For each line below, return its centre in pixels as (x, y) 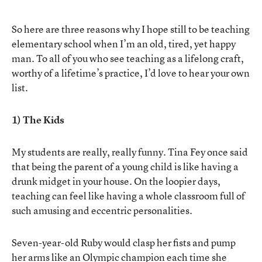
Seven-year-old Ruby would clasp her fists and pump (124, 242)
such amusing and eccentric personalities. (102, 210)
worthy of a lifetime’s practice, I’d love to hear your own (131, 73)
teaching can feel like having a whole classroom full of (128, 195)
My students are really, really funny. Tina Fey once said (130, 151)
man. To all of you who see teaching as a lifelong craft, (128, 58)
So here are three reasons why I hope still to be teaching (131, 29)
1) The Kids (38, 119)
